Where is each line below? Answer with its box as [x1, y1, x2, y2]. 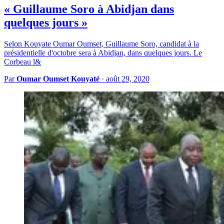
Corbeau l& [4, 57, 41, 66]
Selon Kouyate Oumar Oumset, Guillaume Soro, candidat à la [4, 39, 199, 48]
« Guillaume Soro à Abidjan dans [4, 2, 174, 16]
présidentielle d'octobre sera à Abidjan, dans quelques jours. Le [4, 48, 202, 57]
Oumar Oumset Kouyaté [16, 74, 99, 83]
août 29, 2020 [106, 74, 149, 83]
